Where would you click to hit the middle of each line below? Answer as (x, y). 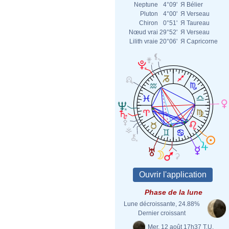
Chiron (148, 23)
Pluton (149, 14)
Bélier (195, 5)
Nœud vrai (143, 32)
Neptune (146, 5)
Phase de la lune (173, 192)
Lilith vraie (144, 41)
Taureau (198, 23)
